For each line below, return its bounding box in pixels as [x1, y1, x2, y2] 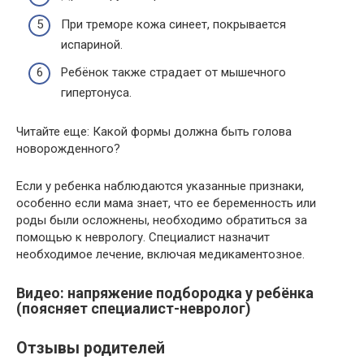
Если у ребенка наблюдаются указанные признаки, [16, 178, 304, 193]
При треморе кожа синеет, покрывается [61, 17, 286, 32]
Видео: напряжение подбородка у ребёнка [16, 284, 314, 301]
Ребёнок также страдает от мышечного [61, 64, 286, 80]
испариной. [61, 37, 123, 53]
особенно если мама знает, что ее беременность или [16, 195, 316, 210]
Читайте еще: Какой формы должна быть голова [16, 123, 292, 139]
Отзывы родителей [16, 338, 165, 357]
